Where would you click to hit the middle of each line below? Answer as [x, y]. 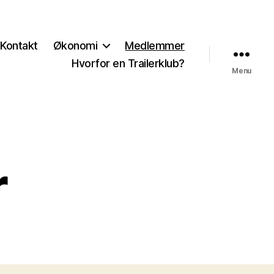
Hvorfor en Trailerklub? [128, 63]
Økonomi [75, 45]
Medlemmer [155, 45]
